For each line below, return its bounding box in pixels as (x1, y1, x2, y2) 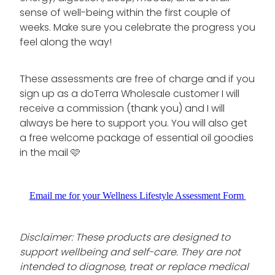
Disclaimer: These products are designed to (20, 230, 230, 246)
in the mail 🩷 (20, 145, 80, 161)
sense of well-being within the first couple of (20, 5, 231, 21)
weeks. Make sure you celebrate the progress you (20, 20, 255, 36)
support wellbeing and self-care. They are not (20, 244, 241, 261)
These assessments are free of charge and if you (20, 71, 255, 88)
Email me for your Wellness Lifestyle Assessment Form (29, 190, 246, 201)
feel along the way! (20, 34, 112, 51)
